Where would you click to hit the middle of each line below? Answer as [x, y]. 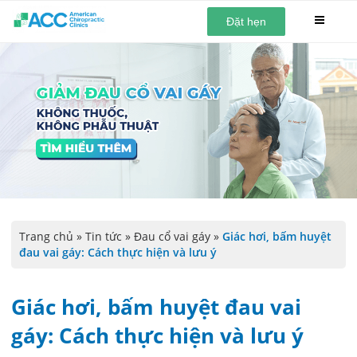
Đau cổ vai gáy [172, 237]
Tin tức [104, 237]
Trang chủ [46, 237]
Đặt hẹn [247, 22]
